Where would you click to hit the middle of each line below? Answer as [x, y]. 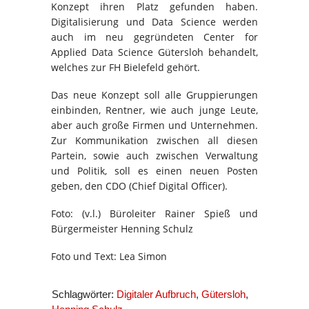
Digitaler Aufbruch [156, 295]
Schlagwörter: [84, 295]
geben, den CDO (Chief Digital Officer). [139, 186]
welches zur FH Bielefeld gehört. [126, 68]
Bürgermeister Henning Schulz [122, 229]
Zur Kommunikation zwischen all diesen [154, 141]
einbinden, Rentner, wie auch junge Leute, [154, 110]
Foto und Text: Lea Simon [109, 257]
